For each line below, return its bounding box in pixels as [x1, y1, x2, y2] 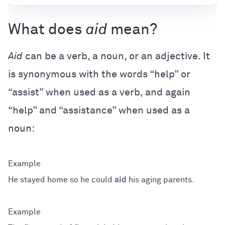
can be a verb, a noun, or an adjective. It [23, 51, 210, 61]
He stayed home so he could [8, 175, 115, 184]
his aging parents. [127, 175, 194, 184]
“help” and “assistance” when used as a [8, 105, 190, 116]
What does [8, 22, 86, 38]
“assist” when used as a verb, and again [8, 87, 190, 97]
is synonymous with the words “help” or [8, 69, 190, 79]
